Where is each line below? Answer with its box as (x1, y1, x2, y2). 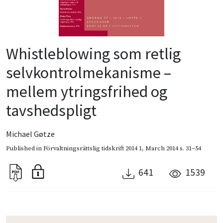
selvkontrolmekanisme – (6, 62, 171, 83)
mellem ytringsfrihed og (6, 81, 167, 102)
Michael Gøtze (6, 128, 55, 139)
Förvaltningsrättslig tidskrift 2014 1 (43, 144, 142, 152)
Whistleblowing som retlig (6, 43, 181, 64)
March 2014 (145, 144, 178, 152)
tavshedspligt (6, 100, 97, 120)
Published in (6, 144, 43, 152)
